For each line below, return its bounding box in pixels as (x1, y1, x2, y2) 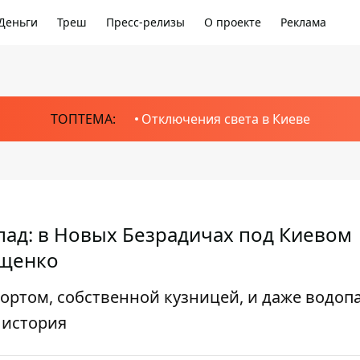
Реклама (280, 14, 326, 30)
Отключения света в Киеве (141, 110, 310, 128)
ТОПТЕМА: (50, 110, 116, 128)
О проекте (204, 14, 261, 30)
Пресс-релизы (106, 14, 185, 30)
